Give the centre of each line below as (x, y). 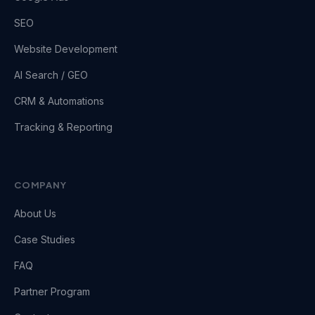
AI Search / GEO (51, 75)
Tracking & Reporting (63, 127)
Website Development (66, 49)
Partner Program (52, 291)
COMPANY (40, 185)
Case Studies (45, 239)
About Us (35, 213)
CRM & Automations (59, 101)
